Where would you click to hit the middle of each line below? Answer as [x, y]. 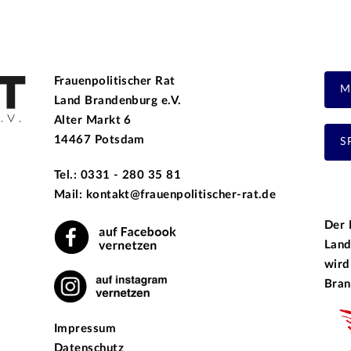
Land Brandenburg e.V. [118, 101]
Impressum [85, 329]
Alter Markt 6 [93, 121]
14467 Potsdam [100, 140]
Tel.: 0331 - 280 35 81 [118, 175]
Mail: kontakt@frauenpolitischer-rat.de [165, 195]
